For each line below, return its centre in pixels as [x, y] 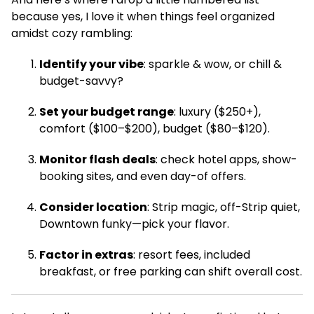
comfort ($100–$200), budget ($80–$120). [155, 129]
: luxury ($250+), [217, 112]
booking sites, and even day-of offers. [143, 176]
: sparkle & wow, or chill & [213, 64]
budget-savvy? [81, 81]
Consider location [93, 207]
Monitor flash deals [97, 159]
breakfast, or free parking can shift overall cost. [171, 272]
